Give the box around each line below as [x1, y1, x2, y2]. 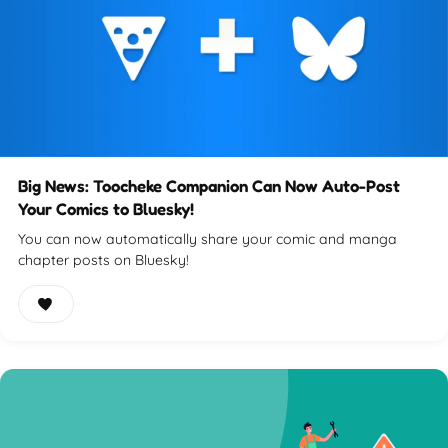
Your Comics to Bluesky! [18, 199, 194, 220]
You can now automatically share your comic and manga [18, 230, 397, 249]
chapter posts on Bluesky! [18, 251, 189, 270]
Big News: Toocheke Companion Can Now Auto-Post [18, 176, 400, 197]
